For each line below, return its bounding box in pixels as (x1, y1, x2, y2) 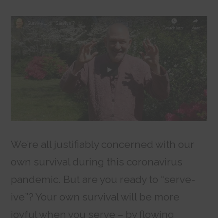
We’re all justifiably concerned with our (11, 138, 195, 151)
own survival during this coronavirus (11, 156, 183, 168)
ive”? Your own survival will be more (11, 191, 180, 203)
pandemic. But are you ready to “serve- (11, 173, 196, 186)
